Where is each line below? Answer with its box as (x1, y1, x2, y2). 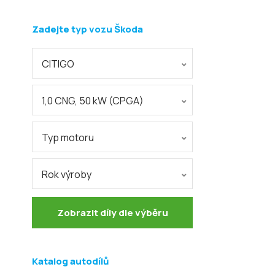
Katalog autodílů (32, 255, 109, 268)
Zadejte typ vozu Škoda (32, 23, 143, 36)
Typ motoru (42, 131, 94, 144)
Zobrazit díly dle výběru (56, 206, 168, 219)
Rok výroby (42, 168, 91, 181)
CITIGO (42, 57, 74, 71)
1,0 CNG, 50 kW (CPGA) (42, 94, 144, 107)
